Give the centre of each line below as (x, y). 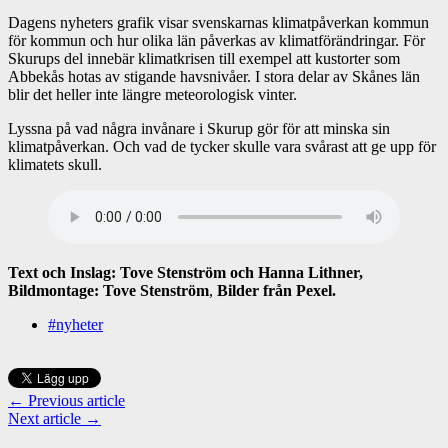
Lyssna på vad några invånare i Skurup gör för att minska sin (199, 128)
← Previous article (66, 400)
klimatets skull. (55, 164)
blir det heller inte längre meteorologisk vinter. (152, 94)
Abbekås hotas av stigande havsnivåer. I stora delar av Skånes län (214, 76)
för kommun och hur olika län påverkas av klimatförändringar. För (216, 40)
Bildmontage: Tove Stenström (108, 290)
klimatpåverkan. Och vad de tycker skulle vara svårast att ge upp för (222, 146)
